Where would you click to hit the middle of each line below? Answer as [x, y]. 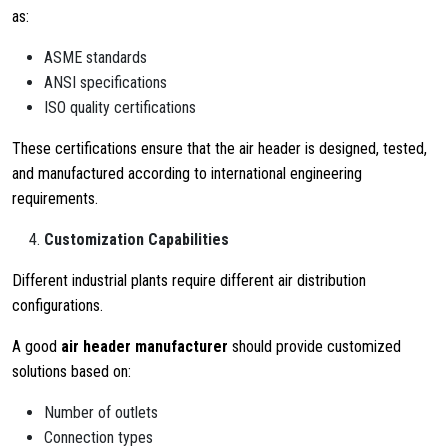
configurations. [57, 305]
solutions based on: [71, 371]
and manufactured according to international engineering [187, 173]
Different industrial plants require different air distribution [189, 280]
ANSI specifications [105, 82]
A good [36, 346]
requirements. [55, 198]
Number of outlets [101, 412]
